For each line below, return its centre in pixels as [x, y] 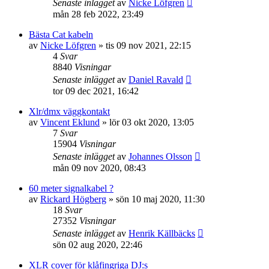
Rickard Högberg [73, 199]
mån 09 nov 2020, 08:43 [99, 168]
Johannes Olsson [160, 156]
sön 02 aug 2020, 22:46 [98, 245]
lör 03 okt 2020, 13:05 [152, 122]
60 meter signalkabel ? [71, 188]
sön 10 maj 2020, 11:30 [160, 199]
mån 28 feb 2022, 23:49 [98, 14]
